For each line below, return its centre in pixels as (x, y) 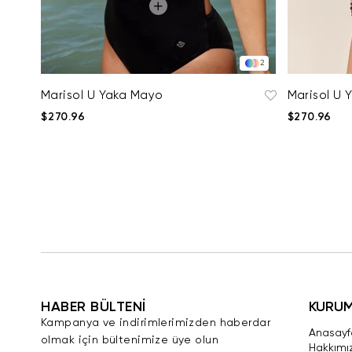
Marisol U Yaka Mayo (102, 95)
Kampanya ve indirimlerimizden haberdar (156, 323)
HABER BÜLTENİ (94, 307)
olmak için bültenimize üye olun (130, 340)
